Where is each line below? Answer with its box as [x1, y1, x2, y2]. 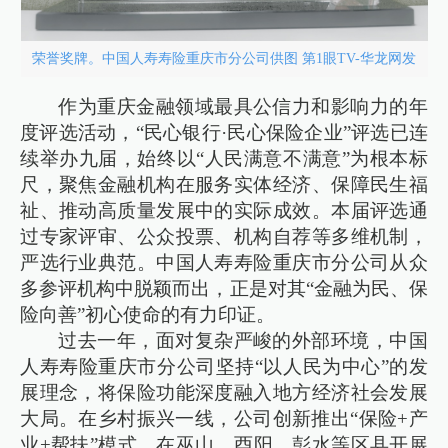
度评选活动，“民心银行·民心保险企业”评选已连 [20, 121, 428, 143]
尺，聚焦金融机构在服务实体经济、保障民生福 [20, 173, 428, 195]
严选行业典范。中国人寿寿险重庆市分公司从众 [20, 251, 428, 273]
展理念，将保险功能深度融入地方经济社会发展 [20, 381, 428, 403]
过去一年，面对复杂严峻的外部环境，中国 [58, 329, 428, 351]
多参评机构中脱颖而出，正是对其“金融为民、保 [20, 277, 428, 299]
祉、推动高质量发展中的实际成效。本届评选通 [20, 199, 428, 221]
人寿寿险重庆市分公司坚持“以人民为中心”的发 [20, 355, 428, 377]
